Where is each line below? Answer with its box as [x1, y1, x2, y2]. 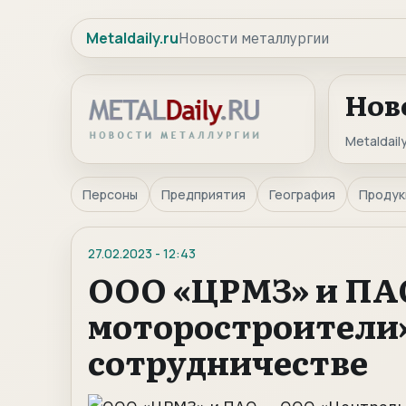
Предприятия [161, 186, 246, 203]
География [269, 186, 335, 203]
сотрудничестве [88, 337, 368, 385]
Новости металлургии [179, 29, 329, 47]
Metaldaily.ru [86, 28, 179, 48]
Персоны [82, 186, 138, 203]
